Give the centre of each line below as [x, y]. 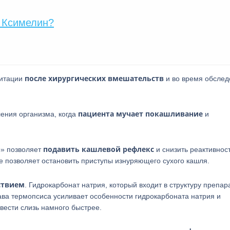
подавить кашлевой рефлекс [99, 149]
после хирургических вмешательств [94, 78]
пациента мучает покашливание [141, 114]
